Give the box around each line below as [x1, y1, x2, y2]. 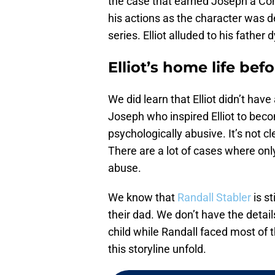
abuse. [108, 161, 141, 175]
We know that [108, 191, 177, 204]
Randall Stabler [177, 191, 251, 204]
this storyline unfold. [108, 242, 206, 256]
